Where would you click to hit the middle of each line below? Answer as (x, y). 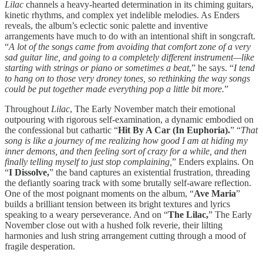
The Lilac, (188, 215)
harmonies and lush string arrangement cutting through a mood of (125, 236)
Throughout (28, 109)
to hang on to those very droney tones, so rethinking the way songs (127, 79)
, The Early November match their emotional (153, 109)
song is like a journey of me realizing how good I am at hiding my (126, 141)
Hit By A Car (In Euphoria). (174, 130)
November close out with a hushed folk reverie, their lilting (114, 225)
